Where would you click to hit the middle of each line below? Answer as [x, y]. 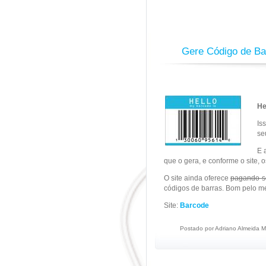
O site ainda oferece [197, 178]
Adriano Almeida [237, 228]
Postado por [197, 228]
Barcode [194, 205]
